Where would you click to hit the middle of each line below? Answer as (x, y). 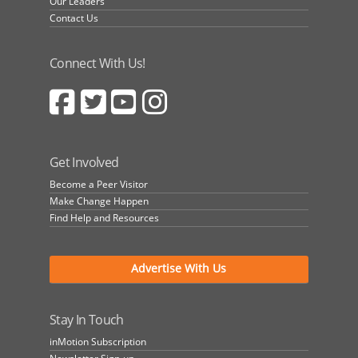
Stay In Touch (87, 320)
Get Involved (84, 163)
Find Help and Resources (105, 218)
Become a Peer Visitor (99, 185)
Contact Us (74, 18)
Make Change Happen (99, 201)
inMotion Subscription (98, 342)
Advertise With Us (179, 268)
